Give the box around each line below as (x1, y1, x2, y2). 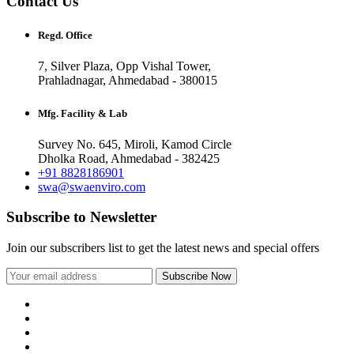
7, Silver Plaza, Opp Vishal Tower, (38, 59, 211, 73)
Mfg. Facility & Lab (38, 107, 127, 119)
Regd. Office (38, 29, 92, 42)
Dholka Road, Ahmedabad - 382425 (38, 151, 220, 165)
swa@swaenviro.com (38, 179, 145, 194)
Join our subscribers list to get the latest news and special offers (6, 241, 319, 255)
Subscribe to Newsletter (6, 209, 156, 226)
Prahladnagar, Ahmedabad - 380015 (38, 73, 217, 88)
